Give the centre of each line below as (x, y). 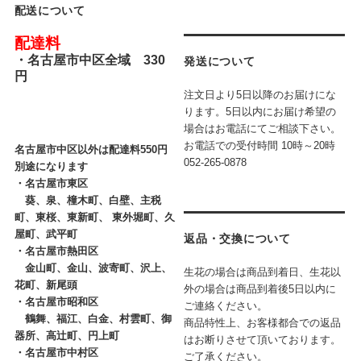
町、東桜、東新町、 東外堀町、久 (94, 218)
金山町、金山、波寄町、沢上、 (93, 268)
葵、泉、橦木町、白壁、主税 (87, 201)
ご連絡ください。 (226, 306)
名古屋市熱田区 (61, 251)
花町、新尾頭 (46, 285)
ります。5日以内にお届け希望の (260, 112)
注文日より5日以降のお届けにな (260, 95)
